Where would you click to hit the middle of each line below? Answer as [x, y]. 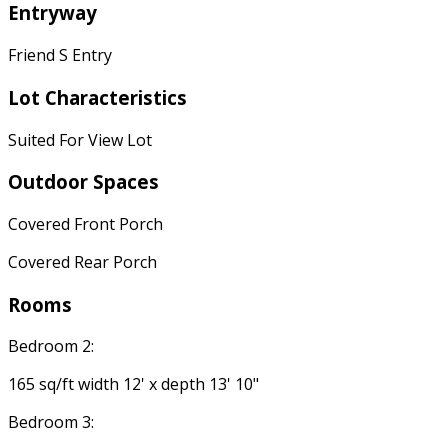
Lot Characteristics [97, 97]
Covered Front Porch [85, 223]
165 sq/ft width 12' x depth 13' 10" [133, 384]
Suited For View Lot [80, 139]
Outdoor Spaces [83, 182]
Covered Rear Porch [82, 261]
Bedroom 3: [51, 422]
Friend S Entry [60, 55]
